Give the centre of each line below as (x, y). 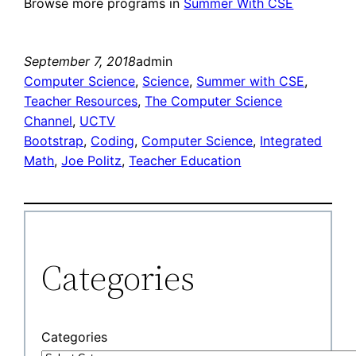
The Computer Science (214, 101)
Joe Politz (92, 161)
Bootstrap (54, 141)
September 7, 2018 (80, 62)
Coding (113, 141)
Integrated (291, 141)
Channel (48, 121)
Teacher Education (185, 161)
